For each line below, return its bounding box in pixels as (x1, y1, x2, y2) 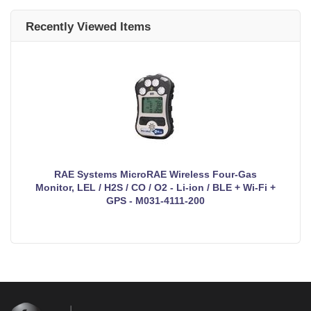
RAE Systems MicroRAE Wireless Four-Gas (54, 168, 257, 180)
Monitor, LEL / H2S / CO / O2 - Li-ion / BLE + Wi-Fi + (35, 181, 276, 193)
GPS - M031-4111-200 (106, 194, 205, 206)
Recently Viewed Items (26, 19, 151, 33)
